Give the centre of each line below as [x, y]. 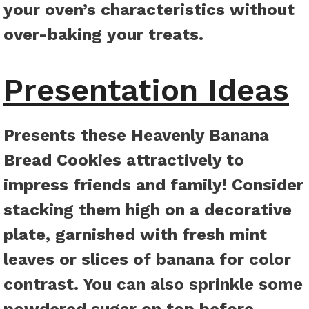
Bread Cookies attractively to [124, 160]
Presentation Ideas [146, 90]
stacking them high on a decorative [148, 210]
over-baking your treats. [103, 35]
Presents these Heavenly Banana [136, 136]
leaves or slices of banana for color [147, 260]
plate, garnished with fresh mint [135, 235]
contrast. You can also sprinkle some [153, 285]
